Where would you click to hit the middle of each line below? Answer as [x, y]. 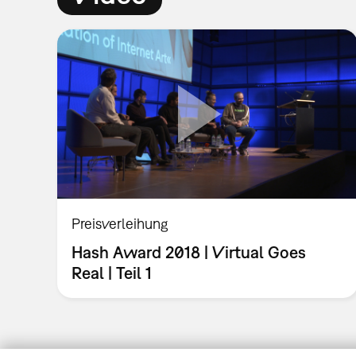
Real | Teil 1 [112, 273]
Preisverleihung [120, 224]
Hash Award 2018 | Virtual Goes [189, 252]
